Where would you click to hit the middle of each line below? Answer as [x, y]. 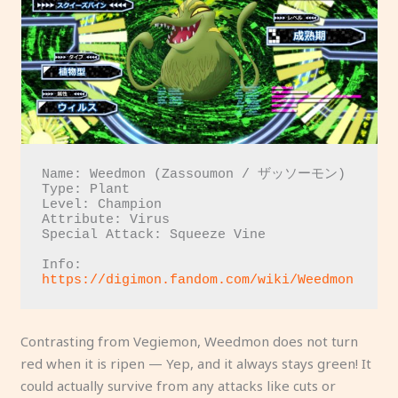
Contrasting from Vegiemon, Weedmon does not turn [190, 341]
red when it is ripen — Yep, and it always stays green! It [196, 363]
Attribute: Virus [106, 219]
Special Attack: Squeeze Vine [154, 235]
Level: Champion [102, 204]
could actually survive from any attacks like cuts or [179, 385]
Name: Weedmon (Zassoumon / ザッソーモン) [194, 174]
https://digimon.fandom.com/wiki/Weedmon [198, 280]
